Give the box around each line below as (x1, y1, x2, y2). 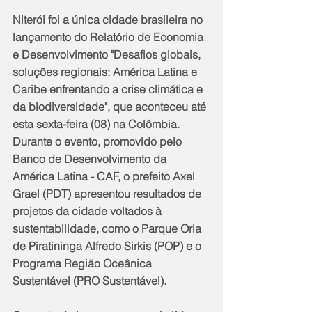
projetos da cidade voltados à (13, 203, 164, 218)
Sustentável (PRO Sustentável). (13, 273, 166, 288)
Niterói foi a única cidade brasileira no (13, 12, 205, 26)
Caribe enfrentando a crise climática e (13, 81, 205, 96)
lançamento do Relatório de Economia (13, 29, 206, 44)
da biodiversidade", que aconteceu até (13, 99, 209, 114)
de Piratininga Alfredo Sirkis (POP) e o (13, 238, 204, 253)
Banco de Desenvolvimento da (13, 151, 169, 166)
